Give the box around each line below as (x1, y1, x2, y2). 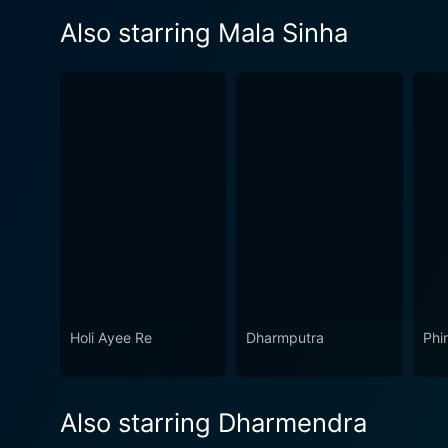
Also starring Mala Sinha (60, 16, 348, 48)
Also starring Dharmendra (60, 407, 367, 439)
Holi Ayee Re (70, 329, 152, 347)
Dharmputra (246, 329, 325, 347)
